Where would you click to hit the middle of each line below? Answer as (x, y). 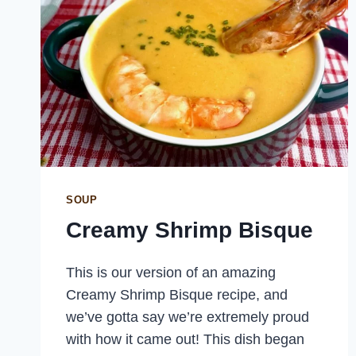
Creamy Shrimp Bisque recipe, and (177, 294)
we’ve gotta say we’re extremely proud (188, 317)
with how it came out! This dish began (185, 339)
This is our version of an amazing (171, 272)
